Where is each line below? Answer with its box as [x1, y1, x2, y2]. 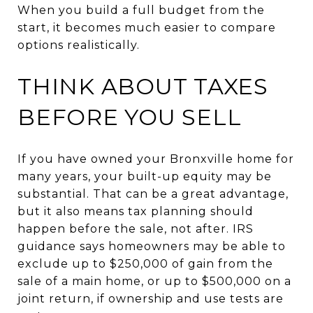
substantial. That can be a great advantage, [17, 187, 289, 201]
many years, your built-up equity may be [17, 169, 272, 183]
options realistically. [17, 38, 140, 52]
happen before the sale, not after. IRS [17, 221, 254, 235]
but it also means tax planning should [17, 204, 254, 218]
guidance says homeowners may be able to [17, 239, 286, 253]
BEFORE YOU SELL [17, 103, 242, 131]
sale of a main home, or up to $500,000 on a [17, 274, 291, 288]
